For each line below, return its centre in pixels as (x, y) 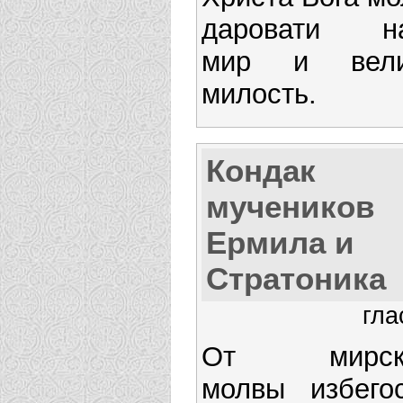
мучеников (291, 206)
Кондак (261, 170)
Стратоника (296, 278)
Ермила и (280, 242)
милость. (259, 94)
